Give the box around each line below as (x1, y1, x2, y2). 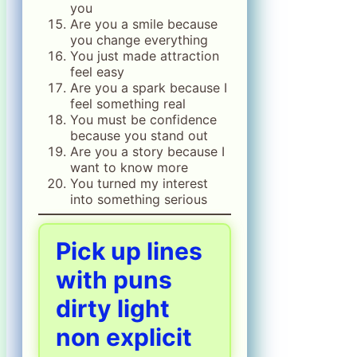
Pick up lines (56, 237, 202, 266)
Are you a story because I (70, 143, 225, 160)
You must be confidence (70, 112, 217, 128)
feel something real (70, 96, 186, 112)
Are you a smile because (70, 16, 218, 33)
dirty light (56, 294, 170, 324)
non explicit (56, 323, 192, 352)
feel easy (70, 64, 124, 80)
